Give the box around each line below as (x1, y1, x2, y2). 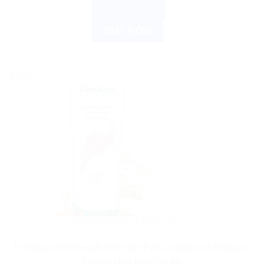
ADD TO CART (101, 4, 156, 14)
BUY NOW (104, 25, 152, 35)
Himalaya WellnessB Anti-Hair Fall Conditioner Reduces (14, 243, 251, 253)
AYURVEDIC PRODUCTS (72, 217, 193, 228)
